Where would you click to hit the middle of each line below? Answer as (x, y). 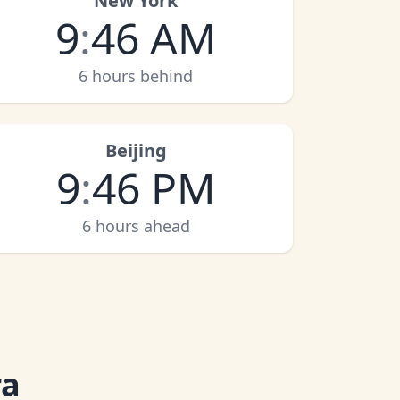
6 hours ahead (136, 226)
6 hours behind (136, 76)
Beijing (136, 150)
